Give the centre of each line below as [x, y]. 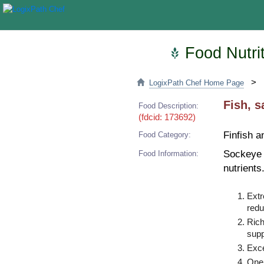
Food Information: [169, 154]
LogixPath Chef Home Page [197, 83]
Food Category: [165, 135]
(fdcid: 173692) [167, 117]
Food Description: [169, 106]
